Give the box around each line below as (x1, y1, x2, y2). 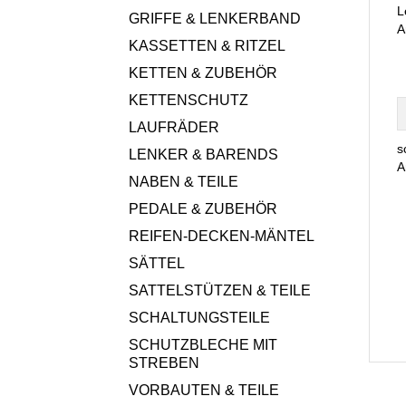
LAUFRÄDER (129, 120, 219, 135)
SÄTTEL (129, 256, 185, 271)
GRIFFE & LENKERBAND (129, 11, 301, 26)
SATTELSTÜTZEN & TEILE (129, 283, 311, 298)
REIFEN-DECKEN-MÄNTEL (129, 228, 314, 244)
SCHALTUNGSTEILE (129, 310, 270, 325)
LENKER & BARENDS (129, 147, 278, 162)
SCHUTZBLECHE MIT (129, 337, 277, 353)
